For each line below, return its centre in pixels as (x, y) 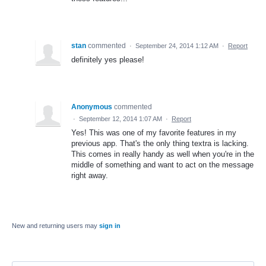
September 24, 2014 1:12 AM (177, 45)
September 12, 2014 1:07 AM (121, 118)
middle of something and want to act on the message (162, 164)
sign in (110, 225)
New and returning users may (56, 225)
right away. (90, 175)
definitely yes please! (108, 59)
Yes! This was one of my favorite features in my (154, 132)
